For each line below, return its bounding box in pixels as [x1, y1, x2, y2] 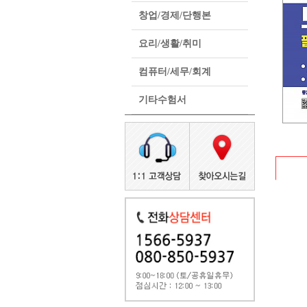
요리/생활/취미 [138, 38, 201, 49]
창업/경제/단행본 [138, 10, 211, 21]
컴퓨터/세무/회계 [138, 66, 211, 77]
